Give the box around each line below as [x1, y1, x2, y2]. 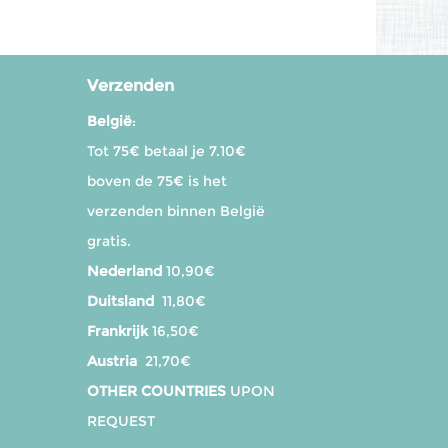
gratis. [87, 232, 131, 250]
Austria [87, 352, 137, 370]
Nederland [87, 262, 162, 280]
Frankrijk [87, 322, 148, 340]
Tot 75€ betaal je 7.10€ [87, 142, 246, 160]
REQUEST [87, 412, 155, 430]
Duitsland [87, 292, 154, 310]
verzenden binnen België [87, 202, 265, 220]
